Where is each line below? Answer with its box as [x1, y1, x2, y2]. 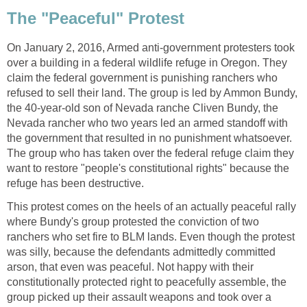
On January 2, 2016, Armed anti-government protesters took [7, 42, 295, 54]
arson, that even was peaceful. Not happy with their [7, 261, 254, 273]
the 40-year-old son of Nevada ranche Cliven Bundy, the [7, 102, 278, 114]
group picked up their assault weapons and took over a [7, 291, 271, 304]
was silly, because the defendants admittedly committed [7, 246, 275, 258]
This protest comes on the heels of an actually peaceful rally [7, 201, 296, 213]
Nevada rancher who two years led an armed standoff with [7, 117, 288, 130]
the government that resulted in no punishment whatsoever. [7, 132, 292, 145]
